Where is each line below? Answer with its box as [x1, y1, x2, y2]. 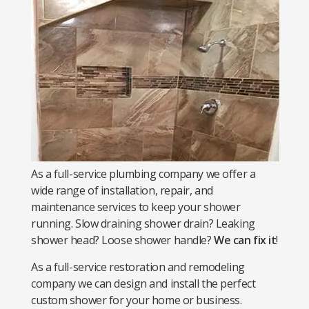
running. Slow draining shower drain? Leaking [31, 216, 255, 231]
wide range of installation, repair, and [31, 183, 213, 198]
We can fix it [214, 232, 277, 248]
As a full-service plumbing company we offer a [31, 166, 256, 181]
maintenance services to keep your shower [31, 199, 241, 215]
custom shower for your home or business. [31, 292, 242, 308]
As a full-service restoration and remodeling [31, 259, 245, 275]
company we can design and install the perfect [31, 276, 256, 291]
